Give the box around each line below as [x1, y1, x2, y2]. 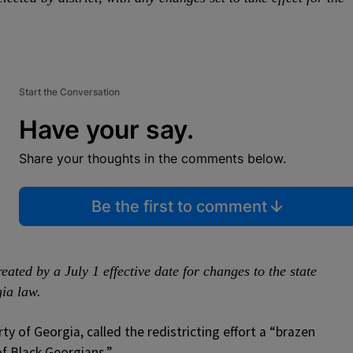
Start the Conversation [19, 85, 120, 98]
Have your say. [19, 113, 194, 145]
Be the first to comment [91, 196, 267, 216]
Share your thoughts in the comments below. [19, 150, 286, 166]
